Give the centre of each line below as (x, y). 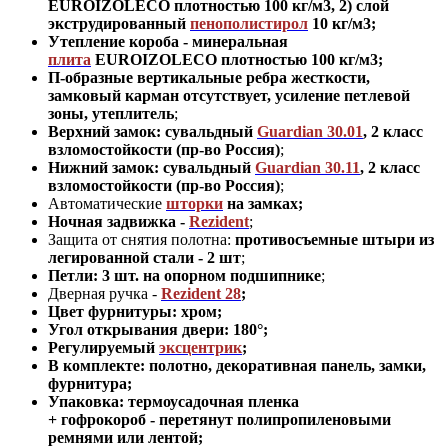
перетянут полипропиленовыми (273, 420)
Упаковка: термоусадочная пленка (173, 402)
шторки (194, 204)
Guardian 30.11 (307, 168)
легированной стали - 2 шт (144, 258)
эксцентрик (200, 348)
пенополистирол (249, 24)
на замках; (263, 204)
